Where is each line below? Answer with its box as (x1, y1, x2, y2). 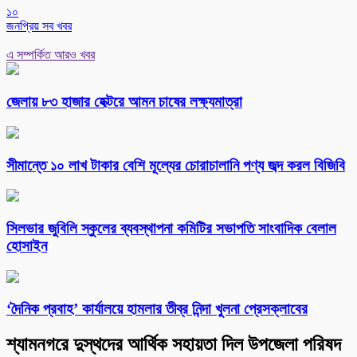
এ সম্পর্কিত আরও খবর (6, 48, 95, 62)
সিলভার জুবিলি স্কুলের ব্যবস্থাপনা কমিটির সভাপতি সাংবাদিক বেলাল (6, 219, 336, 237)
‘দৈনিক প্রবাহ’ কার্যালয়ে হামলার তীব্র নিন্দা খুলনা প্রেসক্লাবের (6, 300, 308, 318)
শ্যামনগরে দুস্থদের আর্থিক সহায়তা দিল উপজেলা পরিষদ (6, 334, 341, 355)
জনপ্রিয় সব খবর (6, 19, 72, 33)
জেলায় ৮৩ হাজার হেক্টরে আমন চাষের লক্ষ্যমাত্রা (6, 93, 242, 111)
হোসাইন (6, 237, 47, 254)
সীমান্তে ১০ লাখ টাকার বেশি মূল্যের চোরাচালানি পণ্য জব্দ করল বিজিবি (6, 156, 345, 174)
